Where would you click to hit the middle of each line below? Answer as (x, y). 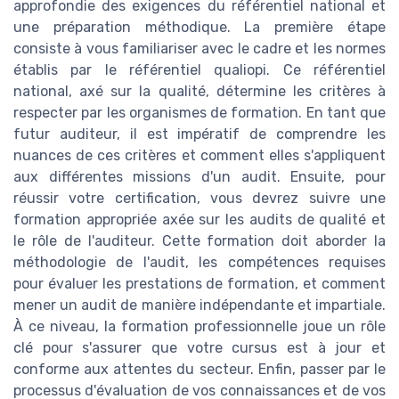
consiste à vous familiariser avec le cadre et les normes (199, 49)
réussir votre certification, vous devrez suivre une (199, 199)
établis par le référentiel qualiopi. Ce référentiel (199, 70)
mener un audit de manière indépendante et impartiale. (199, 305)
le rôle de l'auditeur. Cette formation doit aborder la (199, 241)
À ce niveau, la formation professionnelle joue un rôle (199, 327)
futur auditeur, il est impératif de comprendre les (199, 134)
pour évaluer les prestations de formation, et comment (199, 284)
